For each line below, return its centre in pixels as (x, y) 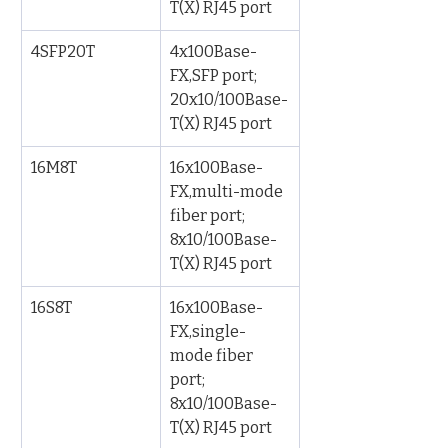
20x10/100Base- (229, 99)
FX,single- (208, 331)
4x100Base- (213, 51)
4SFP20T (63, 51)
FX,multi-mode (228, 191)
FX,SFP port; (215, 75)
